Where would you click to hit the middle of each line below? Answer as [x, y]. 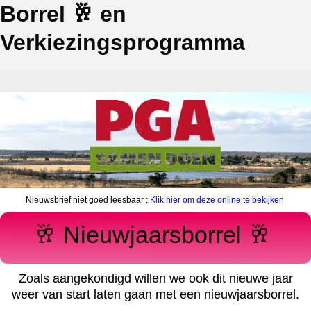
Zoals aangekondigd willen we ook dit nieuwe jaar [155, 279]
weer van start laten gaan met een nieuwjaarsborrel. [155, 295]
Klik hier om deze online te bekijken [217, 200]
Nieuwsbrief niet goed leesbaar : [87, 200]
